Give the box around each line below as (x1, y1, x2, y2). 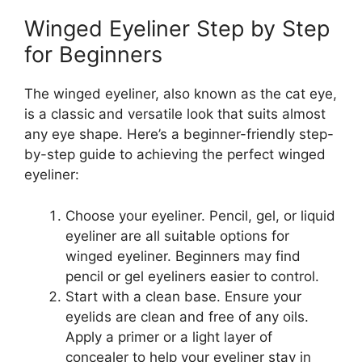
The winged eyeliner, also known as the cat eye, (24, 86, 337, 102)
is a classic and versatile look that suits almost (24, 106, 326, 122)
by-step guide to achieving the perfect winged (24, 146, 326, 162)
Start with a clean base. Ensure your (65, 288, 301, 305)
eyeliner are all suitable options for (65, 227, 289, 244)
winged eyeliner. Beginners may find (65, 247, 301, 264)
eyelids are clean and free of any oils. (65, 308, 309, 325)
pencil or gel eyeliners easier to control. (65, 267, 319, 284)
